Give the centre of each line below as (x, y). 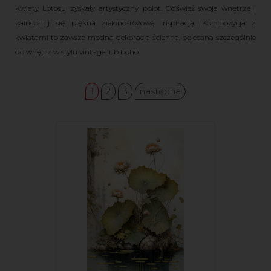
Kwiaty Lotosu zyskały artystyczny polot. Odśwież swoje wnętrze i (135, 8)
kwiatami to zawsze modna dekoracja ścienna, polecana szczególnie (135, 38)
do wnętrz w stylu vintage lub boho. (77, 52)
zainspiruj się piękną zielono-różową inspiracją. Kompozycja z (135, 23)
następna (160, 91)
